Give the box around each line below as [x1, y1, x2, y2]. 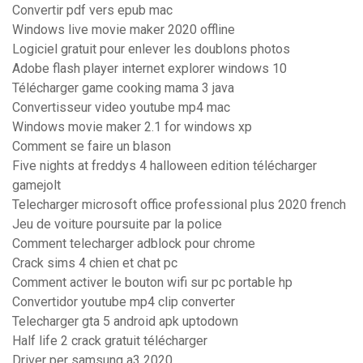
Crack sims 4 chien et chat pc [12, 255, 177, 271]
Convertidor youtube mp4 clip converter [12, 294, 235, 310]
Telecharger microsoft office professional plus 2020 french [12, 197, 346, 213]
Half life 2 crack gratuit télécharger [12, 333, 207, 349]
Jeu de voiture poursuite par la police [12, 216, 222, 233]
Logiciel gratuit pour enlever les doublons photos [12, 41, 290, 58]
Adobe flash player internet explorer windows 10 [12, 61, 287, 77]
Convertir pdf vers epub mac [12, 2, 173, 19]
